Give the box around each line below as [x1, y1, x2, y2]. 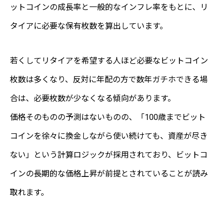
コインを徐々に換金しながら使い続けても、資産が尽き [10, 131, 208, 141]
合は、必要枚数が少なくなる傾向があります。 [10, 94, 175, 104]
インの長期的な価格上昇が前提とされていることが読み [10, 169, 208, 179]
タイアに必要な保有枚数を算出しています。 [10, 21, 167, 31]
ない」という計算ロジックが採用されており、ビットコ [10, 150, 208, 160]
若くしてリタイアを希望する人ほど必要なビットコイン [10, 56, 208, 66]
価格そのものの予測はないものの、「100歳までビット [10, 112, 206, 122]
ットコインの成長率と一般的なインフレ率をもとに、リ [10, 2, 208, 12]
